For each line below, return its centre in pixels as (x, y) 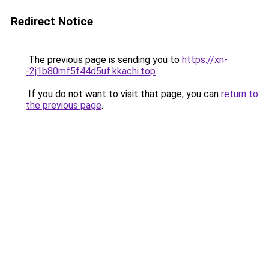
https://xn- (205, 60)
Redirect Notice (52, 21)
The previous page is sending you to (104, 60)
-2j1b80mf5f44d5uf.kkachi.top (91, 71)
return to (240, 94)
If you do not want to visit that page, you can (123, 94)
